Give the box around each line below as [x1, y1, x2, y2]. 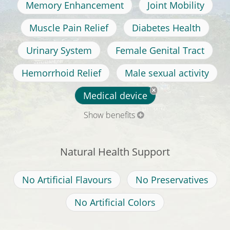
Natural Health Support [60, 145, 170, 159]
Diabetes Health [132, 22, 201, 34]
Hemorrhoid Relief [21, 67, 101, 80]
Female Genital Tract [115, 44, 204, 57]
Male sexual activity [124, 67, 209, 80]
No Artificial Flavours [22, 174, 112, 186]
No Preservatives [135, 174, 208, 186]
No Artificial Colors [74, 196, 156, 209]
